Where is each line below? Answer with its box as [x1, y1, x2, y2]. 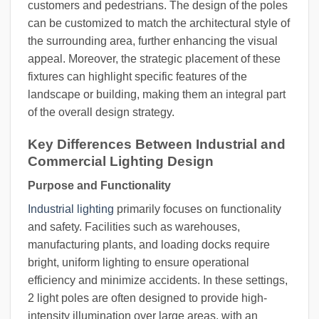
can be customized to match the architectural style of [28, 16, 290, 29]
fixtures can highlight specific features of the [28, 70, 247, 83]
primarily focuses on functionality [114, 203, 281, 216]
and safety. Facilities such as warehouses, [28, 221, 240, 234]
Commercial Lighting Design [28, 153, 214, 169]
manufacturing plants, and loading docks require [28, 239, 270, 251]
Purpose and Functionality [28, 179, 171, 192]
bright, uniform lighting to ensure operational [28, 256, 249, 269]
